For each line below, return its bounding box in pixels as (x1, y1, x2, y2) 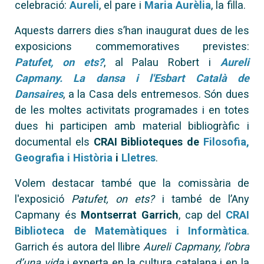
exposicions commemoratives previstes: (15, 39, 249, 52)
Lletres (121, 151, 156, 164)
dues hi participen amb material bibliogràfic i (15, 119, 249, 132)
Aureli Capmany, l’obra (143, 240, 250, 253)
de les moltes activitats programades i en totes (15, 103, 249, 116)
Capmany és (15, 208, 81, 221)
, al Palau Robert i (103, 55, 221, 68)
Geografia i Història (15, 151, 113, 164)
